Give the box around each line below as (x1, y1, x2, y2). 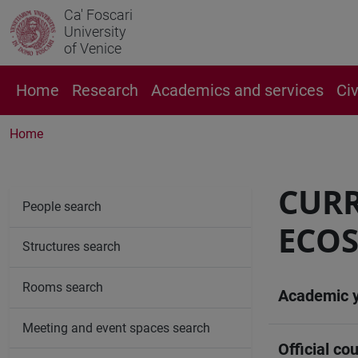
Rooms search (22, 279, 103, 295)
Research (72, 81, 138, 100)
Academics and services (151, 81, 324, 100)
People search (22, 198, 101, 214)
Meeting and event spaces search (22, 320, 210, 336)
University (64, 23, 126, 40)
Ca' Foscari (64, 6, 133, 23)
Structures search (22, 239, 121, 255)
